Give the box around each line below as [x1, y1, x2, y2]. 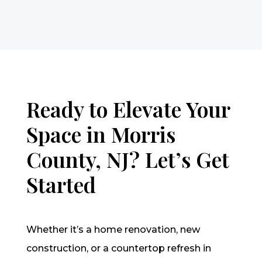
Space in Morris [26, 120, 175, 149]
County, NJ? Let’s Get [26, 145, 229, 174]
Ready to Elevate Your [26, 95, 230, 123]
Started [26, 170, 96, 199]
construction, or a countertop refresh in [26, 243, 211, 254]
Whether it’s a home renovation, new [26, 224, 200, 236]
